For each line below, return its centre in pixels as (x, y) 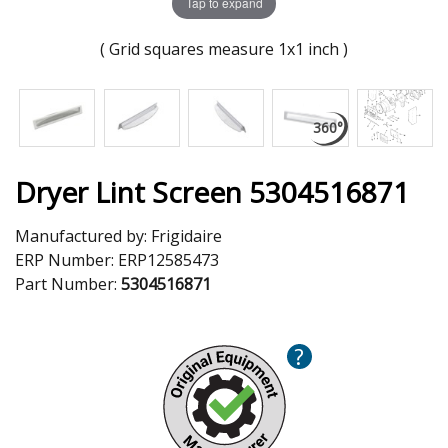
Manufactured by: (83, 235)
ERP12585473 (168, 259)
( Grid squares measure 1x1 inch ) (224, 48)
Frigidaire (186, 235)
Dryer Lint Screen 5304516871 (212, 191)
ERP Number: (66, 259)
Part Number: (68, 283)
